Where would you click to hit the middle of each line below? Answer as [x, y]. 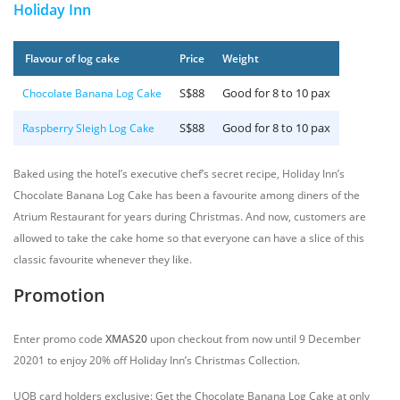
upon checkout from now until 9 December [254, 339]
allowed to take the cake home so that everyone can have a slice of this [189, 238]
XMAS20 [126, 339]
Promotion [59, 295]
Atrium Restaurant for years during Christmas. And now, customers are [190, 217]
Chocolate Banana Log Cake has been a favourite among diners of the [187, 195]
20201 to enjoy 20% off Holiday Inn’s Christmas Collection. [157, 360]
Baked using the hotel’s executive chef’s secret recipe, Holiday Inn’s [179, 174]
